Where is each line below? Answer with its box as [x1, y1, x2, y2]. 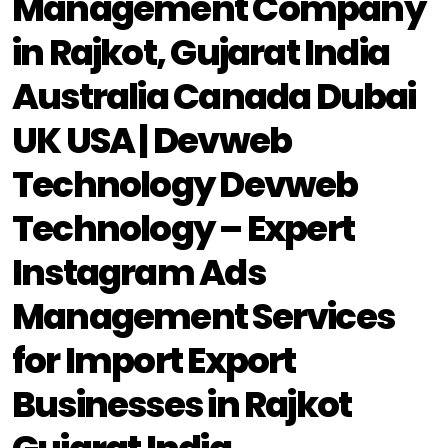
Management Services [12, 291, 395, 342]
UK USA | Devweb [12, 115, 292, 166]
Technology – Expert [12, 203, 355, 254]
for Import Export [12, 335, 296, 386]
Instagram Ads [12, 247, 265, 298]
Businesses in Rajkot [12, 379, 352, 430]
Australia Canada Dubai [12, 71, 416, 122]
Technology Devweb [12, 159, 358, 210]
